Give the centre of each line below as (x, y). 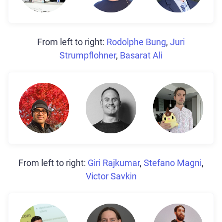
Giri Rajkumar (114, 163)
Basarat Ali (141, 55)
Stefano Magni (173, 163)
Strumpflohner (88, 55)
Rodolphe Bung (136, 42)
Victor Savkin (111, 176)
